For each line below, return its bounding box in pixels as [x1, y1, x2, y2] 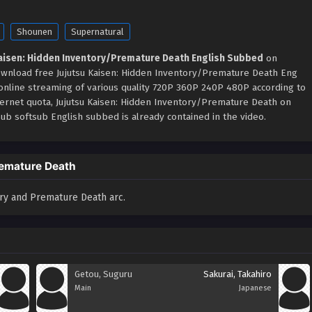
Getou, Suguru [75, 269, 132, 279]
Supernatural [71, 26, 124, 37]
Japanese [239, 283, 272, 292]
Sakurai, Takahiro [203, 269, 272, 279]
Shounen [17, 26, 52, 37]
